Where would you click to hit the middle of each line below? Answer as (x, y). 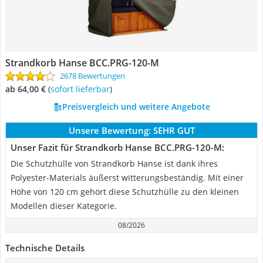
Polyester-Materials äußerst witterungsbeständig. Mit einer (127, 178)
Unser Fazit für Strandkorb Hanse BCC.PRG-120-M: (117, 147)
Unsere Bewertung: (109, 130)
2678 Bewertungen (92, 76)
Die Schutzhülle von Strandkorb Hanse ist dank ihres (114, 163)
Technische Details (45, 248)
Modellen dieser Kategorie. (64, 206)
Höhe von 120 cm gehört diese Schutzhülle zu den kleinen (125, 192)
